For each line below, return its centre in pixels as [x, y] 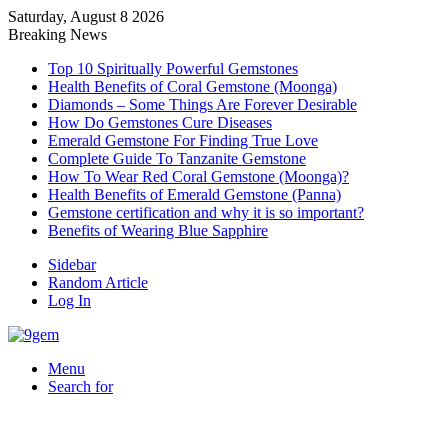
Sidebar [72, 264]
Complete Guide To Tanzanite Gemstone [177, 158]
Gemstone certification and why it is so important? [206, 212]
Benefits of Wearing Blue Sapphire [158, 230]
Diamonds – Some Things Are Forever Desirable [202, 104]
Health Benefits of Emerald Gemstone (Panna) [194, 194]
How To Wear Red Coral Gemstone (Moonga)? [198, 176]
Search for [80, 386]
